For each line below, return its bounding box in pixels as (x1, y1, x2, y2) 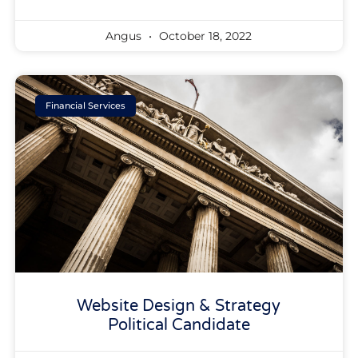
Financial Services (46, 100, 126, 112)
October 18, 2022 (156, 29, 253, 44)
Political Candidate (107, 315, 250, 335)
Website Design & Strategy (77, 296, 281, 316)
